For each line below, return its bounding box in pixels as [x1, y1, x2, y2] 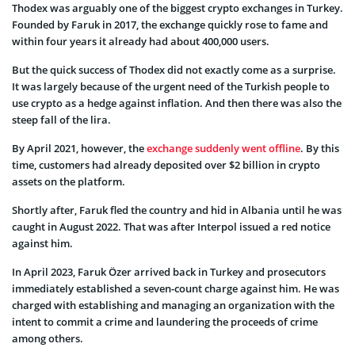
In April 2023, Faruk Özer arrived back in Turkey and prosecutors [12, 264, 326, 279]
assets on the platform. [12, 174, 125, 189]
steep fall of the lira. [12, 112, 111, 127]
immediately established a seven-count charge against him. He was [12, 281, 339, 296]
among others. [12, 330, 83, 345]
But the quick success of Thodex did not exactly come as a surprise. [12, 62, 336, 77]
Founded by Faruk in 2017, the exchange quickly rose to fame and [12, 17, 328, 32]
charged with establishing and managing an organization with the [12, 297, 334, 312]
